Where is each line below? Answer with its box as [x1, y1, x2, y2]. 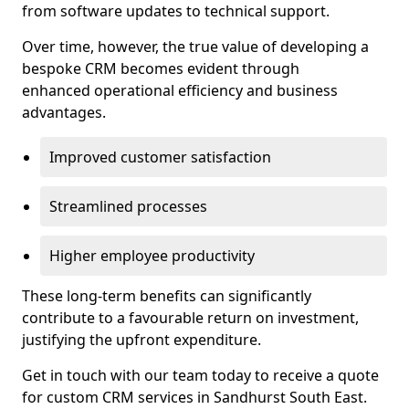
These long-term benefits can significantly [22, 286, 311, 306]
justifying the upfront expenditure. [22, 330, 261, 350]
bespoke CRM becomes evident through [22, 58, 299, 79]
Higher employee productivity [49, 246, 255, 266]
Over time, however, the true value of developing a [22, 37, 369, 57]
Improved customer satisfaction [49, 147, 271, 167]
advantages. [22, 102, 106, 122]
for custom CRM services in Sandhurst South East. [22, 387, 367, 407]
